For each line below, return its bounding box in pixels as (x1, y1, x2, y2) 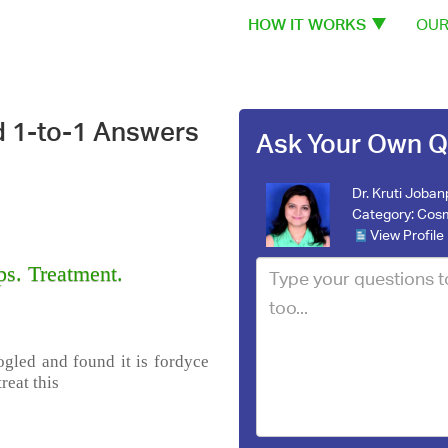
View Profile (369, 226, 444, 243)
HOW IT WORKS (248, 15, 366, 34)
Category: (351, 205, 417, 222)
